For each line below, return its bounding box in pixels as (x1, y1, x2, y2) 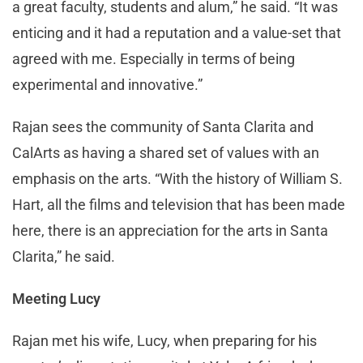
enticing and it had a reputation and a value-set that (12, 24, 341, 42)
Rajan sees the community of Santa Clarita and (12, 118, 314, 136)
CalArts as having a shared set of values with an (12, 144, 319, 162)
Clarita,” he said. (12, 248, 115, 266)
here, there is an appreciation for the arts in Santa (12, 222, 328, 240)
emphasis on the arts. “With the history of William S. (12, 170, 343, 188)
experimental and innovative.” (12, 76, 203, 94)
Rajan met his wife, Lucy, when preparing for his (12, 332, 317, 350)
